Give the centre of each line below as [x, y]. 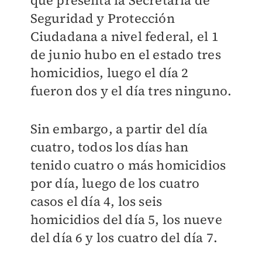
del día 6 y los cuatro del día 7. [124, 238]
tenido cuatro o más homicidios [128, 165]
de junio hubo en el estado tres [125, 55]
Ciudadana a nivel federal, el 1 [124, 37]
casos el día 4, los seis [96, 201]
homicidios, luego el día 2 [109, 73]
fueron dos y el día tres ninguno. [131, 91]
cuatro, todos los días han [109, 147]
